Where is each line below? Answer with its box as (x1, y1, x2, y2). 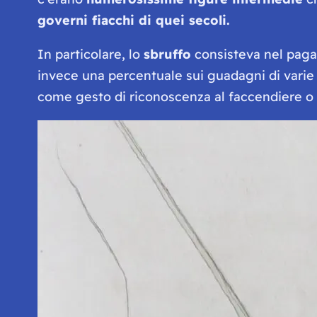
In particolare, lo (37, 45, 144, 62)
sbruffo (143, 45, 191, 62)
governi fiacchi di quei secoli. (37, 11, 230, 28)
